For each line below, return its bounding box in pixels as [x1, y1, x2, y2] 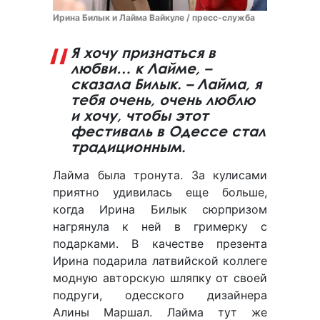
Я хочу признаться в [71, 44, 216, 61]
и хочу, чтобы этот [71, 107, 209, 124]
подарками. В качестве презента [53, 236, 267, 251]
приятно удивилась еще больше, [53, 185, 267, 200]
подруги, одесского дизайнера [53, 288, 267, 303]
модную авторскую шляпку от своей [53, 271, 267, 286]
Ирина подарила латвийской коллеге [53, 254, 267, 269]
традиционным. [71, 139, 186, 156]
